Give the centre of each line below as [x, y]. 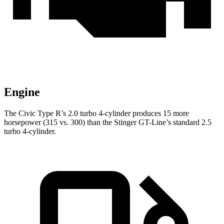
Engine [22, 92]
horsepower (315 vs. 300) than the [59, 122]
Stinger [125, 122]
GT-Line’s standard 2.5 [174, 122]
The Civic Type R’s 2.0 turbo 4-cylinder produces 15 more [96, 113]
